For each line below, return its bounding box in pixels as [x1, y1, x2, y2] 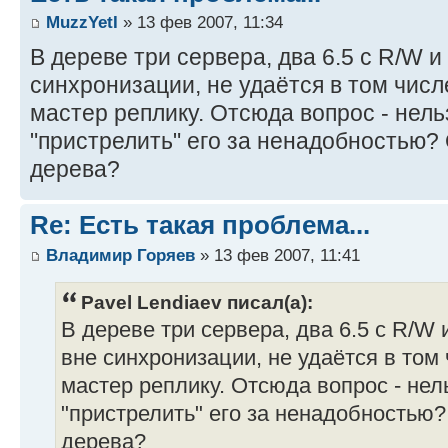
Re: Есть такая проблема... [30, 210, 370, 241]
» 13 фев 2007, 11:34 [118, 12, 283, 33]
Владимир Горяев [46, 244, 195, 265]
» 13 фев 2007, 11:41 [195, 244, 360, 265]
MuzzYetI [46, 12, 118, 33]
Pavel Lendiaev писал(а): [81, 290, 313, 313]
